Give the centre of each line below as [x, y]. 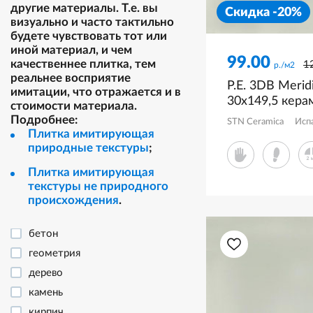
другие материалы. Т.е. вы [84, 8]
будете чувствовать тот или [89, 36]
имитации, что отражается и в [96, 92]
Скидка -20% [263, 12]
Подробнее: [44, 120]
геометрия [54, 253]
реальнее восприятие [71, 78]
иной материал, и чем [71, 50]
